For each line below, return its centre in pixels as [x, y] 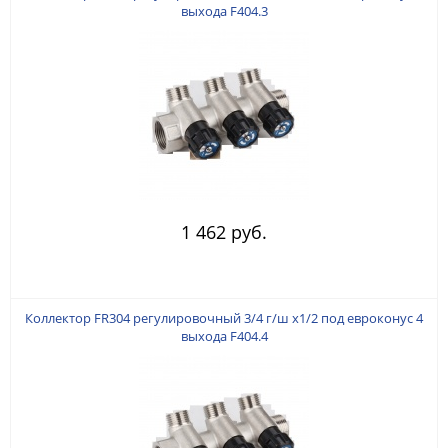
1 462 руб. [224, 231]
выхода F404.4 [224, 335]
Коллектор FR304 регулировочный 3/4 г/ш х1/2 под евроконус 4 [224, 317]
